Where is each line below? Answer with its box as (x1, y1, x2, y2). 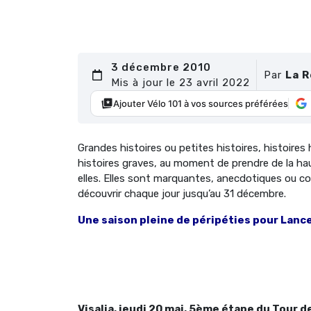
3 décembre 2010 (111, 61, 211, 74)
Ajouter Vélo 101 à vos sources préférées (113, 97, 288, 109)
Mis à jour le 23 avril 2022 (111, 76, 250, 90)
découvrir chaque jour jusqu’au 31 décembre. (78, 187, 286, 201)
